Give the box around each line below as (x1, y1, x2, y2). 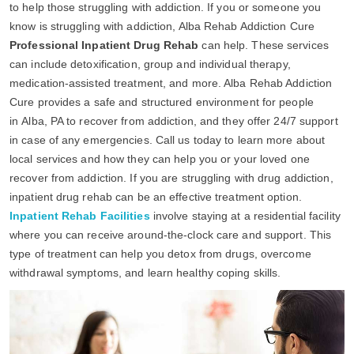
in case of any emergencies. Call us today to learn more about (9, 133, 326, 146)
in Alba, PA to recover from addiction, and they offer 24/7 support (9, 114, 338, 127)
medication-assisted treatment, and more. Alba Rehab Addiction (9, 76, 333, 89)
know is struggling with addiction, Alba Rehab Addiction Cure (9, 19, 315, 32)
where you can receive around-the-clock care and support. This (9, 228, 332, 241)
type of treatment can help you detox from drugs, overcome (9, 247, 311, 260)
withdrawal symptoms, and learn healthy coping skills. (9, 265, 281, 279)
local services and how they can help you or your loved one (9, 152, 310, 165)
